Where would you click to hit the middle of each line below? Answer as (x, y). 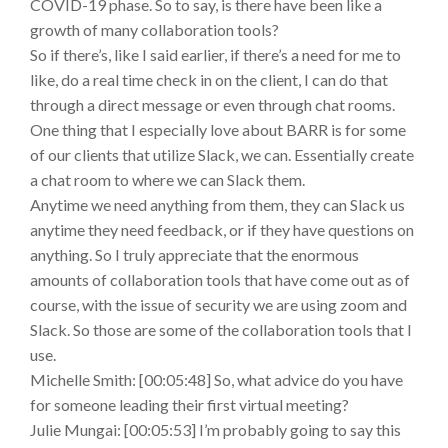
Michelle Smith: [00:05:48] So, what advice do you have (216, 380)
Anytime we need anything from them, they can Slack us (217, 205)
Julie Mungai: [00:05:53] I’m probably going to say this (215, 430)
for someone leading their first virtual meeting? (189, 405)
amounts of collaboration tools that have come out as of (220, 280)
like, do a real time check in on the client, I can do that (209, 80)
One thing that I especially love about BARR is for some (218, 130)
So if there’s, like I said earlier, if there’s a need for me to (215, 55)
